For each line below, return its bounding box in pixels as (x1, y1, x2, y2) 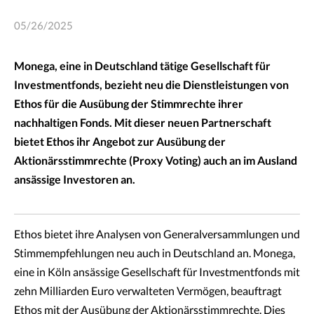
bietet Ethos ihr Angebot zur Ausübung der (14, 137, 226, 148)
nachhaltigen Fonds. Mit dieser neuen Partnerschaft (14, 118, 271, 129)
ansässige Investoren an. (14, 175, 135, 186)
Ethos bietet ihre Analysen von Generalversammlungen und (14, 229, 300, 240)
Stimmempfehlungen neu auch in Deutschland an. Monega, (14, 248, 295, 259)
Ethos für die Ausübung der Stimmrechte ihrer (14, 99, 243, 110)
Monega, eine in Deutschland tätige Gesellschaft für (14, 61, 271, 72)
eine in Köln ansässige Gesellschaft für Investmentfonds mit (14, 267, 300, 278)
